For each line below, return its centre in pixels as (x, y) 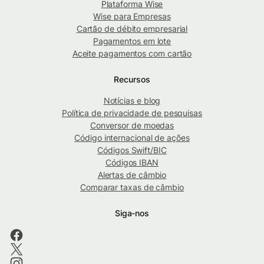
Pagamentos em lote (132, 41)
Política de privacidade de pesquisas (132, 113)
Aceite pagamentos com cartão (132, 54)
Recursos (132, 80)
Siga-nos (132, 213)
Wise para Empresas (132, 16)
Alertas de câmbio (132, 175)
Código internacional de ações (132, 138)
